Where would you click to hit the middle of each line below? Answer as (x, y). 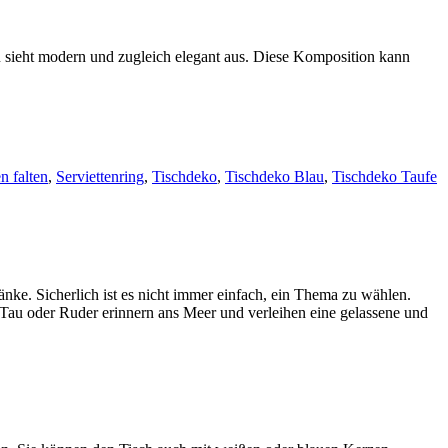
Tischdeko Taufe (384, 176)
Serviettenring (100, 176)
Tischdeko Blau (274, 176)
